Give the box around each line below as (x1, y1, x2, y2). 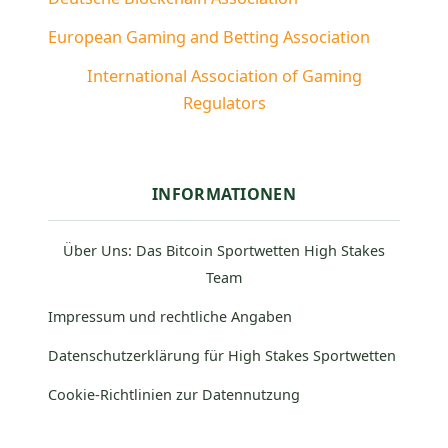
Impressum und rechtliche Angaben (48, 307, 292, 326)
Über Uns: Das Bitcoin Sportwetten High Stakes (63, 241, 385, 260)
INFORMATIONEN (152, 183, 296, 205)
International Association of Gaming (86, 65, 362, 87)
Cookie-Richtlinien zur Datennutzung (48, 385, 300, 404)
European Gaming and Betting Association (48, 26, 370, 48)
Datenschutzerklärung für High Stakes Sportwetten (48, 346, 396, 365)
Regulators (182, 92, 266, 114)
